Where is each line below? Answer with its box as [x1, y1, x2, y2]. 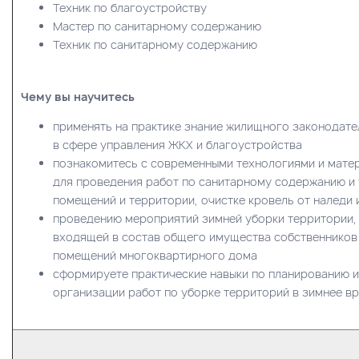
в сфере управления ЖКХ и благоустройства [53, 136, 302, 152]
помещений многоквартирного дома [53, 247, 257, 263]
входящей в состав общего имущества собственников [53, 228, 357, 244]
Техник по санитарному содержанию [53, 36, 257, 52]
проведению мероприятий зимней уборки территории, [53, 210, 357, 226]
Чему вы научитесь [21, 88, 135, 104]
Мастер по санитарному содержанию [53, 18, 261, 34]
